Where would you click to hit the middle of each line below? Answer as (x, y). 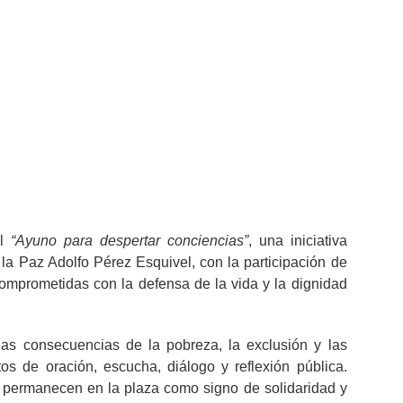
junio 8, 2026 (212, 66)
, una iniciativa (297, 241)
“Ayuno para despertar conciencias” (129, 241)
